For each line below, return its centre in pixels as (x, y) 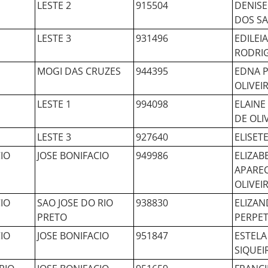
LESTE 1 (54, 104)
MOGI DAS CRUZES (79, 71)
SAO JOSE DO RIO (75, 203)
